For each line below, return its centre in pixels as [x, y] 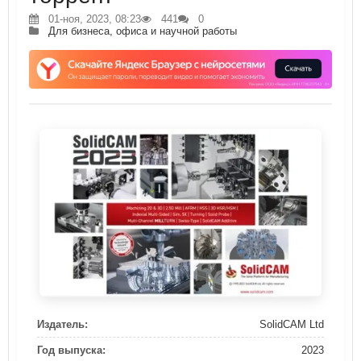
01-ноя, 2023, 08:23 [93, 19]
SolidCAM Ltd [292, 325]
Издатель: [62, 325]
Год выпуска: [71, 351]
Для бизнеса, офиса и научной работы [143, 31]
